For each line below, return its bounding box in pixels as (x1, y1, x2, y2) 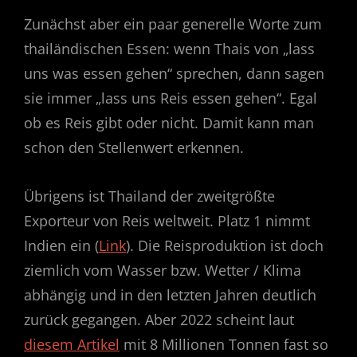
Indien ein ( (24, 236, 99, 255)
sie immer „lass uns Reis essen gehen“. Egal (24, 88, 317, 108)
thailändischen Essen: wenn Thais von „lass (24, 39, 315, 58)
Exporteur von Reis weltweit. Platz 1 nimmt (24, 211, 310, 230)
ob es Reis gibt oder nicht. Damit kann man (24, 113, 314, 132)
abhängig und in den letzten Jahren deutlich (24, 285, 316, 304)
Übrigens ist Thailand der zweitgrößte (24, 186, 275, 206)
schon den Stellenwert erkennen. (24, 138, 244, 157)
